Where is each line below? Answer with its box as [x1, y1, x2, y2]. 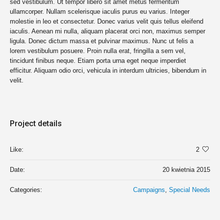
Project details [10, 119, 62, 129]
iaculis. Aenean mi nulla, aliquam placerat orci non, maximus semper [10, 27, 205, 35]
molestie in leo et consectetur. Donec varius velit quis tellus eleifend [10, 18, 203, 26]
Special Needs [169, 186, 210, 194]
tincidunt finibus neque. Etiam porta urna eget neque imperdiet [10, 57, 186, 65]
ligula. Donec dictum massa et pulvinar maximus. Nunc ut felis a [10, 37, 193, 45]
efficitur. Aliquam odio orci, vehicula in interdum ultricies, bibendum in [10, 67, 206, 75]
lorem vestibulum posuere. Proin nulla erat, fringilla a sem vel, [10, 47, 186, 55]
